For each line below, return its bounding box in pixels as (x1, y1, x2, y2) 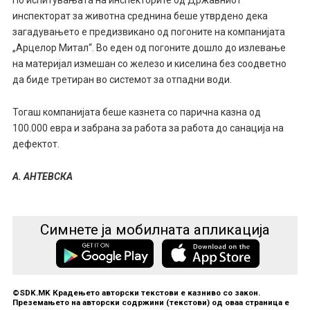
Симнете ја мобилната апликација (40, 221, 270, 238)
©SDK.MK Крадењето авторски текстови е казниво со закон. (12, 288, 260, 298)
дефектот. (12, 138, 60, 150)
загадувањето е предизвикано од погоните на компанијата (12, 26, 285, 38)
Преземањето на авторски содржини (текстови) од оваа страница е (12, 298, 289, 308)
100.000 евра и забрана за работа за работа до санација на (12, 122, 284, 134)
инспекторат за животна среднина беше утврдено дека (12, 10, 268, 22)
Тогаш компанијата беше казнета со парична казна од (12, 107, 261, 118)
